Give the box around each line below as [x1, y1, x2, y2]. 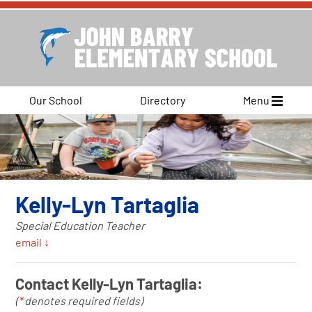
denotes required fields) [22, 293, 143, 307]
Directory [139, 93, 185, 107]
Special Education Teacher [15, 218, 146, 232]
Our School [29, 93, 82, 107]
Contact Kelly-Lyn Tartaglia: [15, 274, 203, 292]
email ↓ [15, 235, 50, 249]
